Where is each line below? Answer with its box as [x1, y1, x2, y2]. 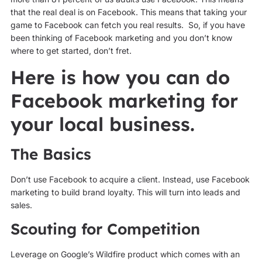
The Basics [10, 144, 91, 164]
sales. [10, 199, 32, 210]
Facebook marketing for [10, 88, 238, 112]
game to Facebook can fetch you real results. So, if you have [10, 19, 245, 30]
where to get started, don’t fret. [10, 45, 132, 56]
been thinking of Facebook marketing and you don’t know [10, 32, 232, 43]
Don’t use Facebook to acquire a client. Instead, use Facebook [10, 174, 250, 184]
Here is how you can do [10, 65, 230, 89]
